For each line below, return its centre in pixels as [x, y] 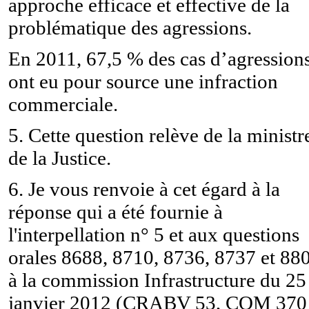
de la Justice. [60, 158]
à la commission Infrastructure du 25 [157, 280]
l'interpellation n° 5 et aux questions [154, 234]
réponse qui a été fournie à [116, 211]
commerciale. [63, 104]
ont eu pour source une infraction [143, 81]
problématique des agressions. [130, 27]
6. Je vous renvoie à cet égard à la [144, 189]
